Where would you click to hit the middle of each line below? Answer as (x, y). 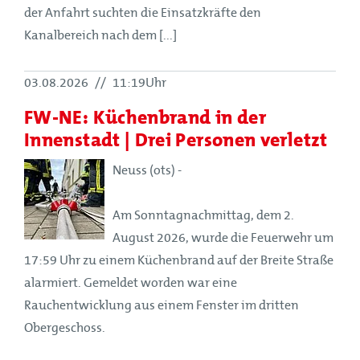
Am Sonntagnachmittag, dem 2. (203, 215)
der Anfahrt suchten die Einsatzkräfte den (143, 12)
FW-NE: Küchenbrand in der (145, 117)
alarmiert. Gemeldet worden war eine (131, 282)
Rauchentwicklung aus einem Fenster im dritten (162, 305)
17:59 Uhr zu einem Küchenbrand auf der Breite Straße (179, 260)
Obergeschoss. (65, 327)
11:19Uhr (138, 82)
